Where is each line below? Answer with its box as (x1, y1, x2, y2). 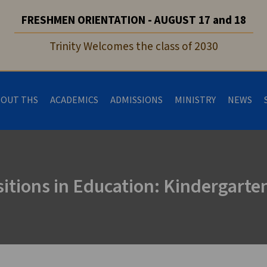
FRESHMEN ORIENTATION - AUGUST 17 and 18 (21, 13, 246, 28)
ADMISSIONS (110, 94, 163, 107)
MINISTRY (175, 94, 216, 107)
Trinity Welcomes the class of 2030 (49, 39, 218, 54)
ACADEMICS (50, 94, 98, 107)
